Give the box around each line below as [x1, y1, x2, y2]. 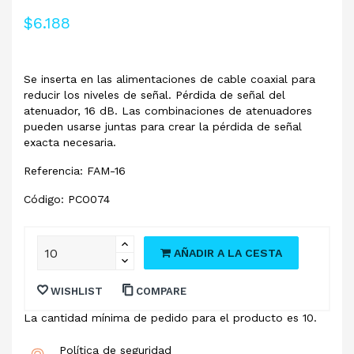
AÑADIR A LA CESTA [174, 247, 282, 260]
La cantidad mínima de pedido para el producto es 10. [24, 311, 317, 325]
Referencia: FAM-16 [24, 164, 126, 178]
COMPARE [136, 285, 186, 298]
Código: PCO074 [24, 193, 110, 206]
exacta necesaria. [24, 136, 120, 149]
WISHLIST [51, 285, 103, 298]
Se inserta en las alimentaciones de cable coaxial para [24, 73, 315, 86]
